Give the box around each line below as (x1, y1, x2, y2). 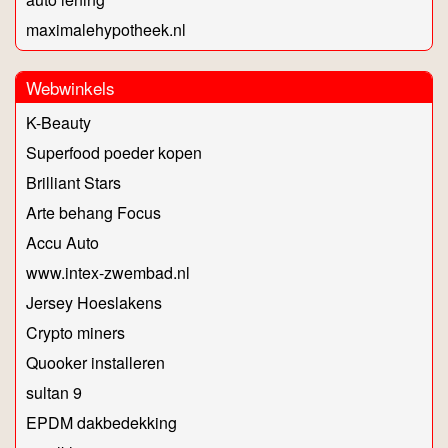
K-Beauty (26, 111, 91, 135)
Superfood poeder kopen (26, 141, 202, 165)
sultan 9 (26, 381, 82, 405)
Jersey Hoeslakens (26, 291, 162, 315)
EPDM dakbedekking (26, 411, 177, 435)
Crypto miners (26, 321, 125, 345)
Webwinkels (26, 75, 115, 101)
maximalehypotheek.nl (26, 18, 186, 42)
